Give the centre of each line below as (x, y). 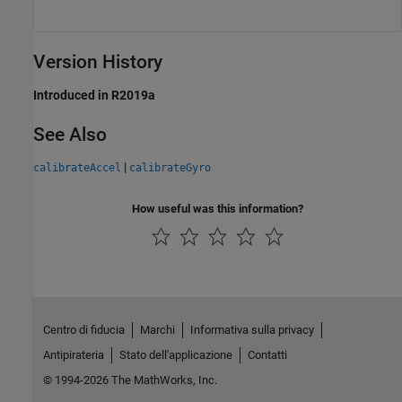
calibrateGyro (170, 167)
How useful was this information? (218, 208)
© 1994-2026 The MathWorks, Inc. (130, 380)
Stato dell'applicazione (175, 355)
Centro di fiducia (83, 330)
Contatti (267, 355)
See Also (70, 134)
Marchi (157, 330)
